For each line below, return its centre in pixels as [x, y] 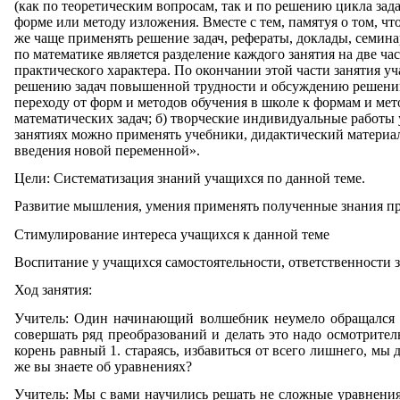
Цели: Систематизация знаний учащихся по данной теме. [190, 178]
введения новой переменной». [107, 150]
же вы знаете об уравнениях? [103, 366]
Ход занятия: [53, 290]
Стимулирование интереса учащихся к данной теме [172, 234]
